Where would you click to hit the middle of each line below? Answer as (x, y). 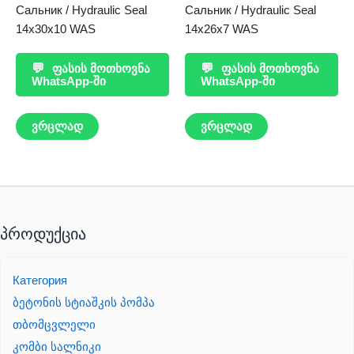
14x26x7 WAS (222, 30)
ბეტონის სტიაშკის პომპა (84, 303)
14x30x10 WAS (56, 30)
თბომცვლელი (54, 325)
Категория (40, 281)
